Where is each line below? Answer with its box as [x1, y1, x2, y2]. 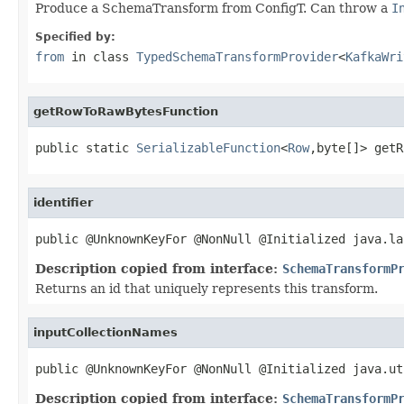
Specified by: [35, 30, 115, 43]
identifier [33, 195, 93, 209]
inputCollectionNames [33, 325, 178, 339]
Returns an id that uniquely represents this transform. [35, 280, 378, 296]
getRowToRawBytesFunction [33, 104, 218, 118]
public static [35, 140, 136, 155]
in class [64, 49, 136, 64]
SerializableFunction [136, 140, 280, 155]
